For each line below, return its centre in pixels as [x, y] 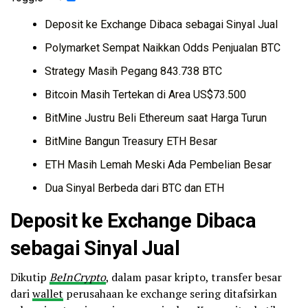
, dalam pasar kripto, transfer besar [194, 277]
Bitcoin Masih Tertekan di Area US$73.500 [145, 95]
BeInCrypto [78, 277]
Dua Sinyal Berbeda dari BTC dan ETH [134, 188]
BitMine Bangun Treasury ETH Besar [131, 142]
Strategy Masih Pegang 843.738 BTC [133, 71]
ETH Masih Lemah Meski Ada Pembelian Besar [158, 165]
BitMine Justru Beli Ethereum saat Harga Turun [156, 118]
